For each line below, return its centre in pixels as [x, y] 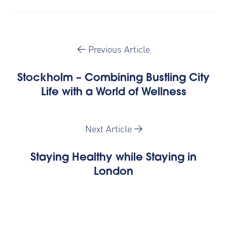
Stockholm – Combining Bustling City [113, 79]
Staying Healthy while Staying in [113, 158]
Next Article [109, 129]
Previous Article [118, 49]
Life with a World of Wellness [113, 93]
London [113, 173]
